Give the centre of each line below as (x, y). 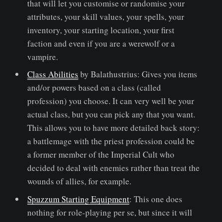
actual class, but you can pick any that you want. (111, 114)
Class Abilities (53, 74)
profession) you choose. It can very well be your (111, 101)
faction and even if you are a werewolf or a (101, 43)
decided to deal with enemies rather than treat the (114, 168)
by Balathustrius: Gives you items (138, 74)
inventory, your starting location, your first (101, 30)
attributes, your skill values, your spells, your (106, 16)
